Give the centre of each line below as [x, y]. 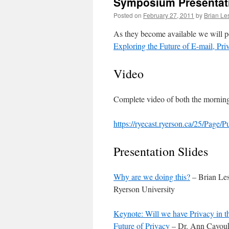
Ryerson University [144, 189]
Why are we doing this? [152, 177]
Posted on [128, 15]
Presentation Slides [161, 151]
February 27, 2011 [169, 15]
